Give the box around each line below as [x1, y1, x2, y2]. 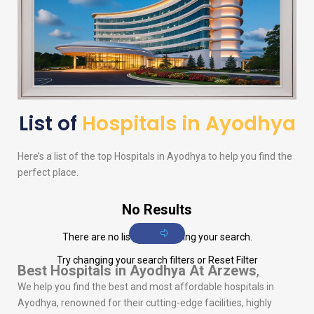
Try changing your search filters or [56, 254, 208, 266]
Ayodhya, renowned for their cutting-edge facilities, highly [18, 297, 272, 309]
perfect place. [18, 167, 78, 179]
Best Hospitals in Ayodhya [18, 262, 186, 280]
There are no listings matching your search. [62, 231, 252, 243]
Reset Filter [207, 254, 258, 266]
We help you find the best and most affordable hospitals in [18, 281, 274, 293]
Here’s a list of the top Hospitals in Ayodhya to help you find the [18, 151, 292, 163]
